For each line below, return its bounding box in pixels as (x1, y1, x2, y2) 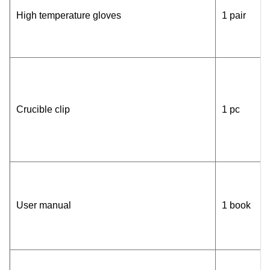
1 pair (222, 10, 246, 21)
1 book (222, 200, 251, 211)
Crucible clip (16, 104, 70, 115)
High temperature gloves (16, 10, 121, 21)
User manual (16, 200, 71, 211)
